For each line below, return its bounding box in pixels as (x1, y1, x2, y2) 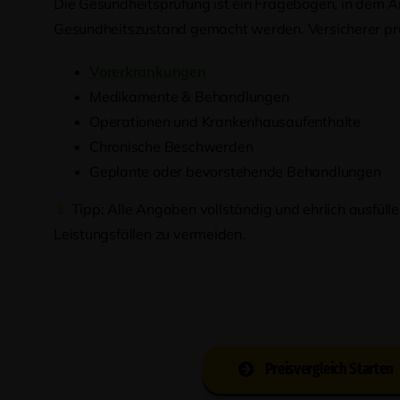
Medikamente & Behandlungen (88, 87, 289, 105)
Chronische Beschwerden (88, 137, 254, 155)
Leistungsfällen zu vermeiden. (53, 224, 246, 243)
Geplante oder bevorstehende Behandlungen (88, 162, 381, 180)
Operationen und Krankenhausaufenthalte (88, 112, 361, 130)
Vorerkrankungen (88, 62, 206, 80)
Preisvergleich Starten (264, 358, 394, 379)
